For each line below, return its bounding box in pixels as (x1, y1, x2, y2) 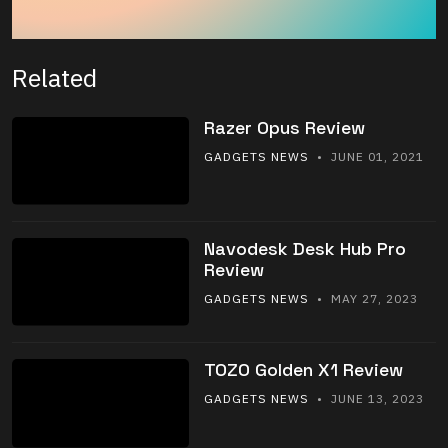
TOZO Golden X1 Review (203, 358, 403, 382)
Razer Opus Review (203, 115, 365, 139)
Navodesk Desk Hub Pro (203, 237, 406, 261)
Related (12, 60, 97, 94)
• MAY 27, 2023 (308, 291, 418, 307)
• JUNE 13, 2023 (308, 391, 424, 407)
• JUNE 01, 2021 (308, 148, 424, 164)
